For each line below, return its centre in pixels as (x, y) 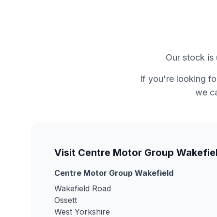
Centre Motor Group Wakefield (114, 173)
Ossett (66, 200)
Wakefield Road (83, 188)
